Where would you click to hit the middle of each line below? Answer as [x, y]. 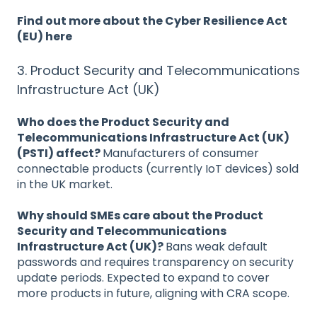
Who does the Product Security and [123, 122]
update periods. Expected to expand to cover [143, 278]
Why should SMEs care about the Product [140, 216]
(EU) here [45, 37]
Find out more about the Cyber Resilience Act [152, 21]
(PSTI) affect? [60, 153]
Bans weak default [217, 247]
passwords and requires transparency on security [155, 263]
